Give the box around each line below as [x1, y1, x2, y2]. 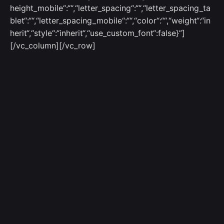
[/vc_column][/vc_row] [10, 40, 95, 50]
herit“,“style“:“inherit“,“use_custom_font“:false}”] [10, 28, 185, 38]
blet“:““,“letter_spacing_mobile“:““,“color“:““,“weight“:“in [10, 15, 210, 25]
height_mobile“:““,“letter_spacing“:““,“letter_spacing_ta [10, 3, 210, 13]
